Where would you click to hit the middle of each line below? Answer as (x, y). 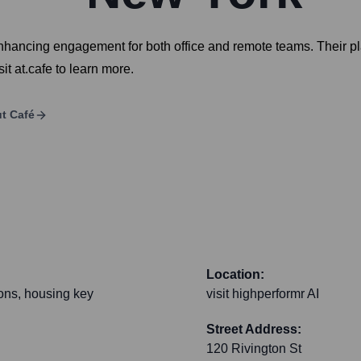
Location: (235, 275)
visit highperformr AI (263, 294)
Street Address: (254, 330)
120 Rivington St (254, 349)
